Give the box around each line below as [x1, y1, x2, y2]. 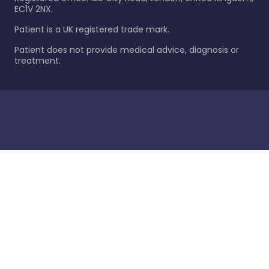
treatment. [14, 55, 61, 67]
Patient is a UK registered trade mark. [14, 23, 169, 35]
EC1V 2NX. [14, 3, 53, 15]
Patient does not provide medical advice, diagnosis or [14, 44, 239, 56]
